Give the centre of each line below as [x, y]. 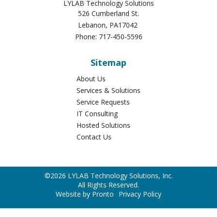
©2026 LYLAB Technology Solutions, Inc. [108, 175]
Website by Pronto [85, 194]
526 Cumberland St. [108, 14]
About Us [91, 79]
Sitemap [108, 63]
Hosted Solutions [103, 125]
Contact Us [94, 137]
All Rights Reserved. [108, 185]
